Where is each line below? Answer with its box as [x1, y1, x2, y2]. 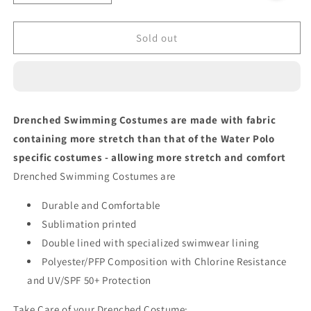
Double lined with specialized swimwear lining [42, 236, 260, 250]
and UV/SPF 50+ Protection [27, 274, 152, 287]
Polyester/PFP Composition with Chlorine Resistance [42, 255, 287, 269]
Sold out [136, 31, 178, 44]
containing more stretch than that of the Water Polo [13, 132, 275, 146]
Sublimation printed [42, 217, 137, 231]
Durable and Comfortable [42, 199, 160, 212]
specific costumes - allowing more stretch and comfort [13, 151, 286, 165]
